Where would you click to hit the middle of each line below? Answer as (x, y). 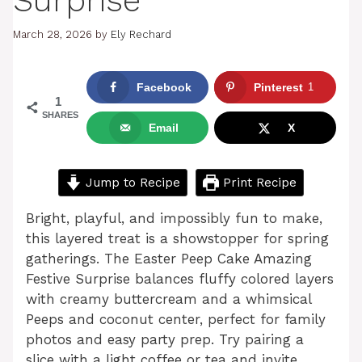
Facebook (164, 88)
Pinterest (278, 88)
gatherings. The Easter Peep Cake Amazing (169, 258)
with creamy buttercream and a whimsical (168, 299)
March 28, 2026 (53, 35)
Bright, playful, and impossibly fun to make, (174, 218)
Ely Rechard (141, 35)
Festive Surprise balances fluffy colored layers (180, 278)
